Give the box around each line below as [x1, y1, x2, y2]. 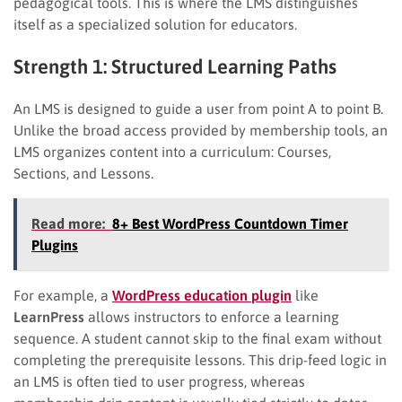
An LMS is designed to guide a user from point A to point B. [13, 100, 383, 117]
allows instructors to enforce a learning [84, 308, 339, 325]
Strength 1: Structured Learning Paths [13, 54, 336, 78]
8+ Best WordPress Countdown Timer [112, 214, 348, 232]
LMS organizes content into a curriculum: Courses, [13, 143, 331, 160]
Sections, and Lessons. [13, 164, 153, 181]
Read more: [31, 214, 105, 232]
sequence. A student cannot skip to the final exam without [13, 329, 381, 346]
